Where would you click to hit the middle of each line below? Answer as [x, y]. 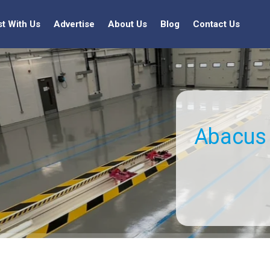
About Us [127, 24]
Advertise [74, 24]
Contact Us [216, 24]
